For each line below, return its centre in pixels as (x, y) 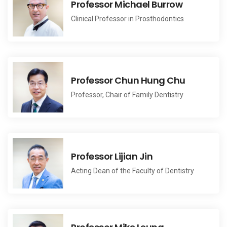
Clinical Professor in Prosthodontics (127, 18)
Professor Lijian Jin (112, 156)
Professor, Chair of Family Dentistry (127, 94)
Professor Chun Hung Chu (128, 80)
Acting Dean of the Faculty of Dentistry (133, 171)
